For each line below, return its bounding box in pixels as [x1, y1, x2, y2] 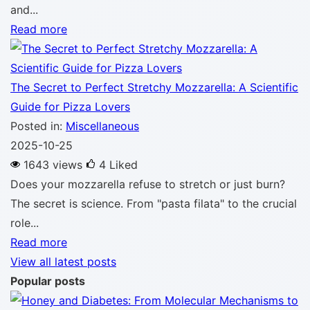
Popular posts [10, 274, 85, 288]
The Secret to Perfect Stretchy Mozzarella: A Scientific [10, 80, 298, 94]
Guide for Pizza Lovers [10, 100, 130, 113]
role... [10, 216, 39, 230]
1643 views [24, 158, 82, 172]
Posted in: [10, 119, 66, 133]
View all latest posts [10, 255, 116, 268]
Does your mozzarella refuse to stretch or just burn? [10, 177, 285, 191]
